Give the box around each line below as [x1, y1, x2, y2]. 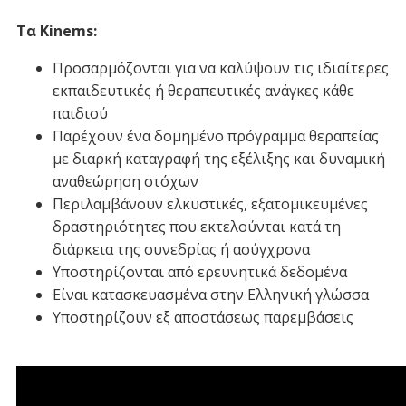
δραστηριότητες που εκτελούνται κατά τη [53, 216, 341, 237]
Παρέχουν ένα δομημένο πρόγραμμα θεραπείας [53, 125, 379, 146]
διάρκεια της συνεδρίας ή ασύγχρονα [53, 238, 310, 259]
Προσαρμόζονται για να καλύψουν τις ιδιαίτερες [53, 57, 389, 78]
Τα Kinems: [16, 20, 97, 41]
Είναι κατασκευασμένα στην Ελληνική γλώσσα [53, 284, 369, 304]
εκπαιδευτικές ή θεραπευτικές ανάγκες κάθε [53, 80, 354, 101]
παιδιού [53, 102, 108, 123]
